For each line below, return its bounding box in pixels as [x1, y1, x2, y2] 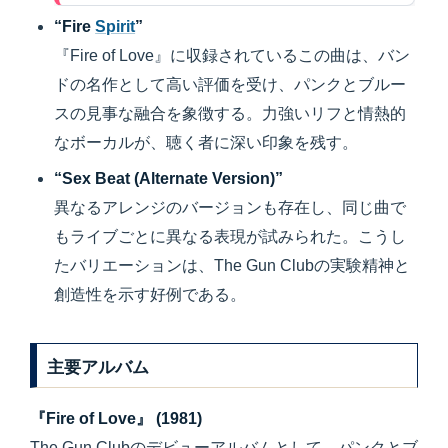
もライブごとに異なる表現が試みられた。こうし [54, 227, 407, 245]
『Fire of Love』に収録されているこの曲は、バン [54, 47, 411, 65]
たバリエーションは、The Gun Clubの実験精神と [54, 256, 411, 274]
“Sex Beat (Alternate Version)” [54, 169, 284, 187]
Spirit [95, 18, 136, 36]
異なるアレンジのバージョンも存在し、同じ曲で [54, 198, 407, 216]
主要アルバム [47, 356, 150, 377]
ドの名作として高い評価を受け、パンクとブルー [54, 76, 407, 94]
